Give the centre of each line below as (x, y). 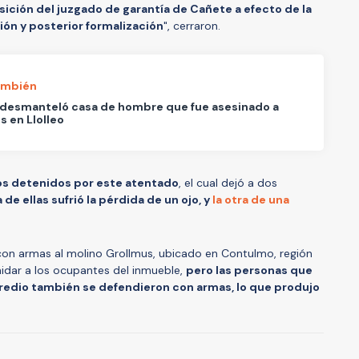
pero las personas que (249, 270)
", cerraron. (192, 25)
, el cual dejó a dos (228, 182)
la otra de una (251, 199)
